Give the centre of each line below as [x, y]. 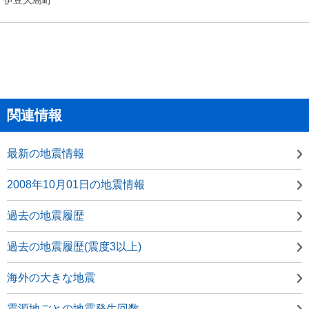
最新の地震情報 [46, 153]
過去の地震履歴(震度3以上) [74, 246]
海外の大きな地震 [51, 277]
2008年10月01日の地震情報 [76, 184]
